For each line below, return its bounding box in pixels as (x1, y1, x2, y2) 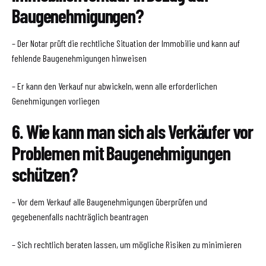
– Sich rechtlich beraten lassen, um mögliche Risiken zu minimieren (12, 238, 242, 250)
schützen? (12, 163, 78, 186)
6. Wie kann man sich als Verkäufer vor (12, 120, 253, 143)
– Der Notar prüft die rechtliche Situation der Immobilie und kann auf (12, 37, 240, 49)
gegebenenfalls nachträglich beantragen (12, 211, 148, 223)
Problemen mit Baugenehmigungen (12, 141, 230, 164)
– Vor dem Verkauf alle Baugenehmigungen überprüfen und (12, 196, 207, 208)
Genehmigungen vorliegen (12, 94, 100, 106)
